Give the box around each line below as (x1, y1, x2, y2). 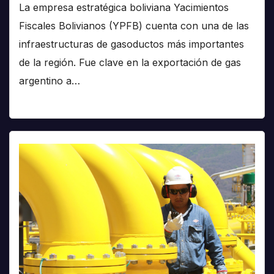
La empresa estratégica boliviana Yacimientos (19, 1, 229, 14)
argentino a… (19, 75, 80, 87)
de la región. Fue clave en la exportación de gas (19, 56, 241, 69)
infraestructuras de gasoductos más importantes (19, 38, 244, 51)
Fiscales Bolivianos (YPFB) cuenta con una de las (19, 20, 249, 32)
